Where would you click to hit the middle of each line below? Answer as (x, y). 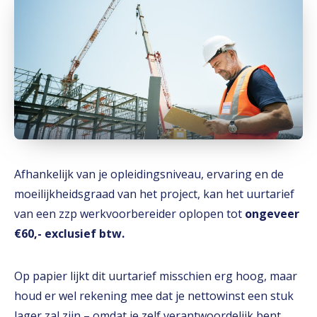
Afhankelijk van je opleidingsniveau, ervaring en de (149, 174)
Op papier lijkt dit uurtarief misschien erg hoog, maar (156, 276)
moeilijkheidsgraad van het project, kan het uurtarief (154, 194)
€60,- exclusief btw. (69, 234)
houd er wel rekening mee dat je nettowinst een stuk (154, 296)
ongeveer (271, 214)
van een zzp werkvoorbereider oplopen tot (128, 214)
